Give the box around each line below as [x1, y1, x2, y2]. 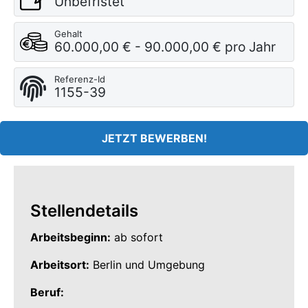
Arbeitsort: [30, 258, 89, 272]
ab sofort [111, 230, 163, 245]
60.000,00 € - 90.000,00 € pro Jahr [54, 38, 276, 56]
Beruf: [30, 285, 64, 300]
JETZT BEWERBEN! [101, 131, 207, 146]
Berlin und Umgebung [89, 258, 205, 272]
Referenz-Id [54, 74, 105, 85]
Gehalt [54, 28, 82, 40]
